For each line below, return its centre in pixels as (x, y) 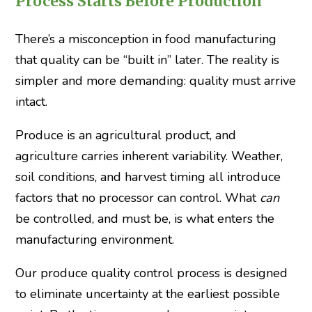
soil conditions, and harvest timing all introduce (148, 177)
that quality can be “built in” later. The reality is (147, 60)
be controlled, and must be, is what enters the (145, 218)
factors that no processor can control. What (137, 197)
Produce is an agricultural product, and (125, 135)
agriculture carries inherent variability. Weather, (149, 156)
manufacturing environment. (94, 239)
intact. (31, 101)
